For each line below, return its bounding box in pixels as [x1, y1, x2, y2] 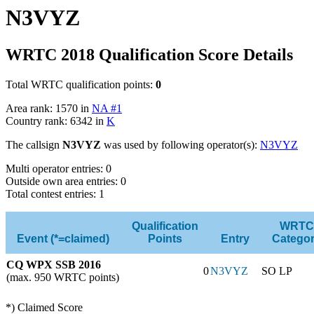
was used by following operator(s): [101, 138, 260, 151]
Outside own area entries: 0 [6, 175, 126, 187]
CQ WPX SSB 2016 [6, 258, 101, 271]
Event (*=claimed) [17, 232, 109, 245]
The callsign [6, 138, 62, 151]
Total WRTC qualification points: [6, 78, 156, 90]
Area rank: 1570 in [6, 102, 92, 114]
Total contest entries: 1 [6, 187, 104, 200]
